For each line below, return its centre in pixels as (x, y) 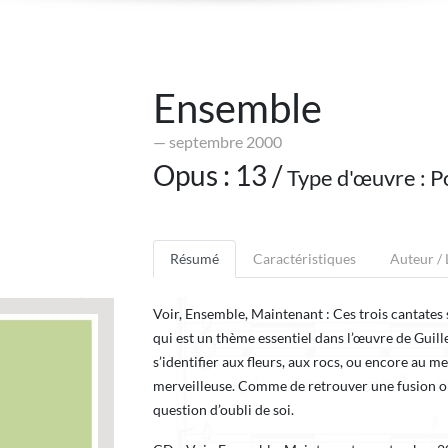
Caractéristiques (304, 259)
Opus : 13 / (220, 175)
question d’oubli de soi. (223, 410)
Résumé (194, 259)
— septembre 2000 (217, 141)
